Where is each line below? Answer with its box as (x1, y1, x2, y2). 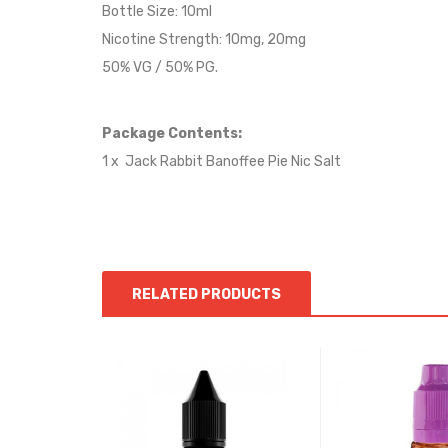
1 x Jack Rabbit (102, 153, 206, 170)
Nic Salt (288, 153, 341, 170)
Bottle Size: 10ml (102, 3, 212, 20)
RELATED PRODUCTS (132, 286, 281, 303)
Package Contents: (102, 125, 242, 142)
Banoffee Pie (206, 153, 288, 170)
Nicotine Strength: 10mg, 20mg (102, 31, 306, 48)
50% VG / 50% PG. (102, 59, 218, 76)
